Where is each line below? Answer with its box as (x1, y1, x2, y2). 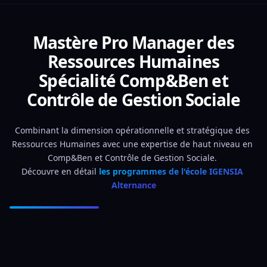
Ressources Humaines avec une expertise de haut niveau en (12, 138, 253, 150)
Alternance (111, 179, 156, 191)
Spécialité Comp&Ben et (39, 69, 228, 92)
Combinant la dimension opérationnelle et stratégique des (15, 125, 250, 136)
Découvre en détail (21, 166, 99, 177)
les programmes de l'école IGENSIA (99, 166, 243, 177)
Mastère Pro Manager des (32, 31, 235, 54)
